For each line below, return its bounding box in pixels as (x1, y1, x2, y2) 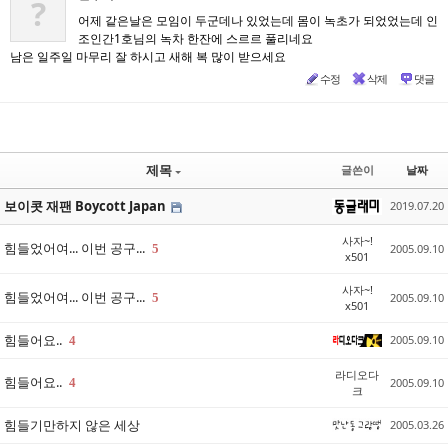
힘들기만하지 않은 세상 (4, 416, 140, 434)
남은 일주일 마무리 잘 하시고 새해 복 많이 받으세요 (10, 48, 286, 65)
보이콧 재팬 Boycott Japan (4, 197, 166, 215)
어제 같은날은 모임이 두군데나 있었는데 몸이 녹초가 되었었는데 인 (78, 12, 438, 29)
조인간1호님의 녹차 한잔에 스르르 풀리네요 (78, 30, 313, 47)
